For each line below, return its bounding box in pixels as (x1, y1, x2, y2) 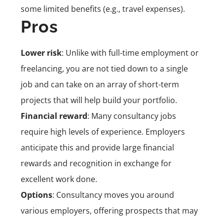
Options (21, 189, 52, 200)
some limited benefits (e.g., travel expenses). (21, 3, 185, 14)
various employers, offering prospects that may (21, 205, 198, 216)
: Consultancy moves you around (52, 189, 174, 200)
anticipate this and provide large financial (21, 142, 174, 153)
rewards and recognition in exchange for (21, 157, 172, 169)
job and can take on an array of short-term (21, 78, 179, 90)
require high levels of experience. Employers (21, 126, 185, 137)
